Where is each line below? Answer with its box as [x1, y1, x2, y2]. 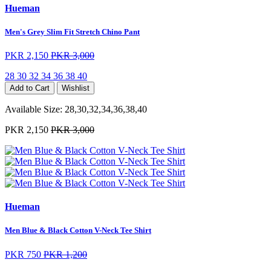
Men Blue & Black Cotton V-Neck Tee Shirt [5, 226, 151, 235]
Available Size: [5, 103, 65, 114]
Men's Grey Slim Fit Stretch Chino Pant [5, 27, 140, 36]
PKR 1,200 [44, 249, 87, 260]
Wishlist [62, 83, 90, 93]
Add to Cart [10, 83, 50, 93]
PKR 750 [5, 249, 41, 260]
